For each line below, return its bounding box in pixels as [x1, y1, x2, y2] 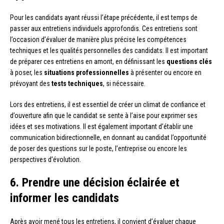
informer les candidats [10, 191, 119, 205]
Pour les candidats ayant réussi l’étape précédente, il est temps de [10, 13, 197, 22]
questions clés [166, 57, 212, 66]
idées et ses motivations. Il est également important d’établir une [10, 122, 193, 131]
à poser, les [10, 68, 44, 77]
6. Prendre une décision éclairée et [10, 175, 179, 190]
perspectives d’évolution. [10, 155, 81, 164]
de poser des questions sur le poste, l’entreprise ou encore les [10, 144, 187, 153]
